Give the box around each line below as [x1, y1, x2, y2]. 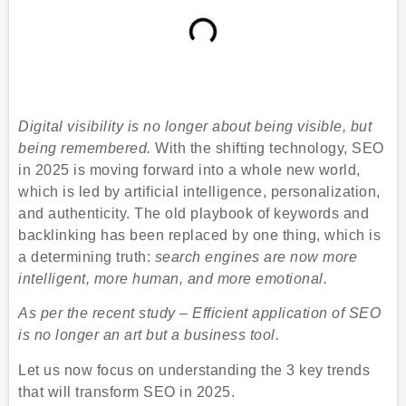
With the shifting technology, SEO [155, 140, 384, 156]
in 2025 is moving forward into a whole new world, [18, 161, 361, 178]
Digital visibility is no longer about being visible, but [18, 118, 372, 134]
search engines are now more [154, 248, 357, 265]
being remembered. [18, 140, 155, 156]
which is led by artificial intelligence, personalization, [18, 183, 381, 199]
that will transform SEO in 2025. [18, 383, 235, 400]
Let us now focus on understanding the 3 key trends [18, 362, 370, 378]
